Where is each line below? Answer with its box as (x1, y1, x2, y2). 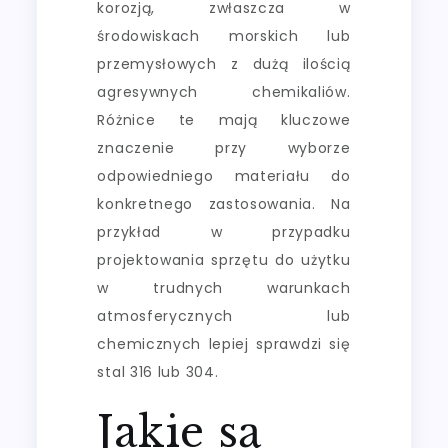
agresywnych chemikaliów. (97, 81, 351, 102)
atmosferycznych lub (97, 305, 351, 326)
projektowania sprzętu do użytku (97, 249, 351, 270)
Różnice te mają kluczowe (97, 109, 351, 130)
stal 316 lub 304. (97, 361, 219, 382)
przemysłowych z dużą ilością (97, 53, 351, 74)
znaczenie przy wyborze (97, 137, 351, 158)
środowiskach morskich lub (97, 25, 351, 46)
